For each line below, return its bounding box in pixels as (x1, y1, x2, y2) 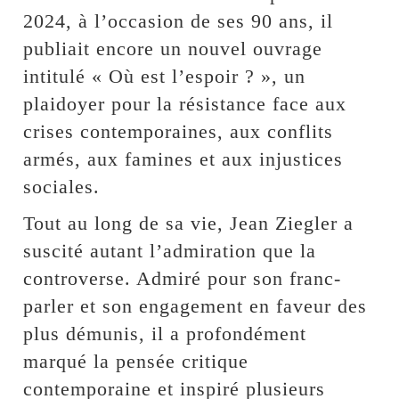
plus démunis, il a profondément (23, 322, 307, 346)
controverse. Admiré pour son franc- (23, 267, 342, 290)
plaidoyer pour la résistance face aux (23, 93, 347, 116)
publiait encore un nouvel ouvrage (23, 37, 323, 61)
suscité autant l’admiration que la (23, 240, 317, 263)
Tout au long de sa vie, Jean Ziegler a (23, 212, 354, 235)
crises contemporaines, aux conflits (23, 120, 334, 143)
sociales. (23, 175, 101, 199)
